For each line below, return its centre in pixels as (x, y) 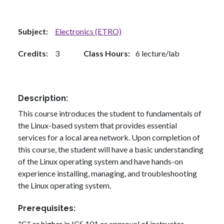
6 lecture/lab (157, 53)
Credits (32, 53)
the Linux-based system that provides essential (97, 125)
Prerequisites (46, 208)
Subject (32, 31)
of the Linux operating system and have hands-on (100, 161)
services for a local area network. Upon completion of (109, 137)
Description (42, 98)
